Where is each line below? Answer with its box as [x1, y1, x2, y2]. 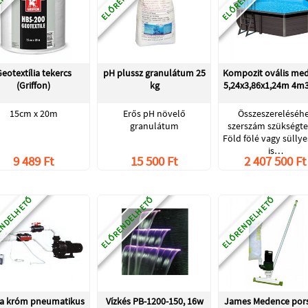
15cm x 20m [9, 107, 58, 120]
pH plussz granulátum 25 [103, 67, 206, 80]
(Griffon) [16, 79, 50, 92]
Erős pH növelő [123, 107, 186, 120]
